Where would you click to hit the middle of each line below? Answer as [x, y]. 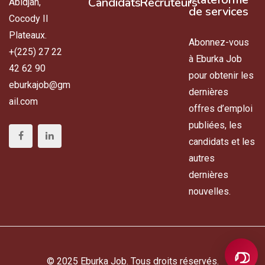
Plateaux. [28, 35]
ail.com [23, 101]
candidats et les [222, 141]
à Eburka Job [216, 59]
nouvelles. [210, 191]
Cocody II [29, 18]
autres [202, 158]
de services [219, 11]
